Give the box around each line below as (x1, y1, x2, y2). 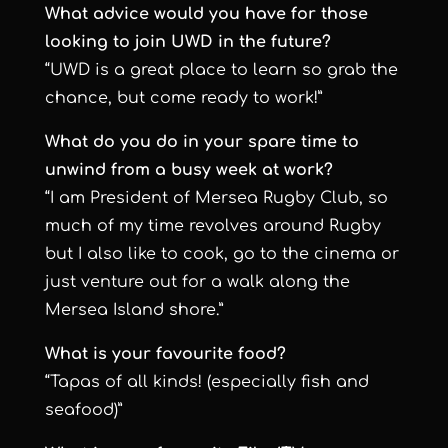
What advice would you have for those (44, 5, 368, 24)
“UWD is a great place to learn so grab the (44, 61, 398, 80)
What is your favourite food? (44, 345, 286, 364)
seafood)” (44, 401, 122, 420)
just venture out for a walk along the (44, 273, 350, 292)
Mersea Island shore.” (44, 301, 223, 320)
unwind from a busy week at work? (44, 161, 333, 180)
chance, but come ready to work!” (44, 89, 322, 108)
